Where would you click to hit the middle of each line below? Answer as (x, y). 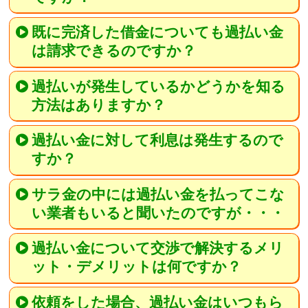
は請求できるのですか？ (113, 51)
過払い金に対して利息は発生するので (158, 141)
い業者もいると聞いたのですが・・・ (158, 213)
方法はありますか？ (98, 105)
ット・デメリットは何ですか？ (136, 267)
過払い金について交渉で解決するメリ (158, 249)
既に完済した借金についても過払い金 (158, 33)
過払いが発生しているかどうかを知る (159, 86)
